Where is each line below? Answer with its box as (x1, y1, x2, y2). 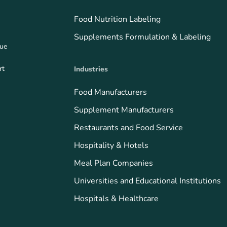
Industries (74, 64, 108, 74)
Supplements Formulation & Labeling (74, 31, 211, 43)
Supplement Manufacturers (74, 104, 174, 116)
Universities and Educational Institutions (74, 175, 221, 186)
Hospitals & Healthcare (74, 193, 159, 204)
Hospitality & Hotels (74, 139, 149, 151)
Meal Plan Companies (74, 157, 154, 169)
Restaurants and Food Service (74, 122, 183, 133)
